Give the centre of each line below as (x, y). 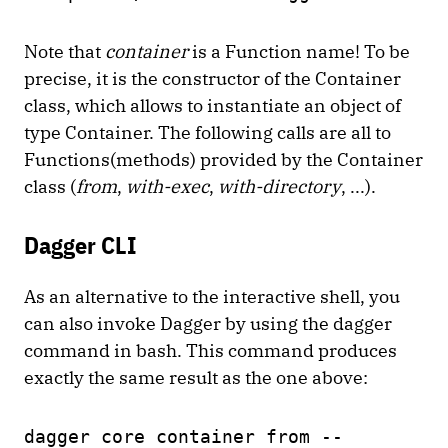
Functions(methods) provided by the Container (223, 160)
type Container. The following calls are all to (207, 133)
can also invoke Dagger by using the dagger (208, 324)
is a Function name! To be (301, 52)
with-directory (279, 187)
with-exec (167, 187)
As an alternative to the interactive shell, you (212, 297)
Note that (64, 52)
